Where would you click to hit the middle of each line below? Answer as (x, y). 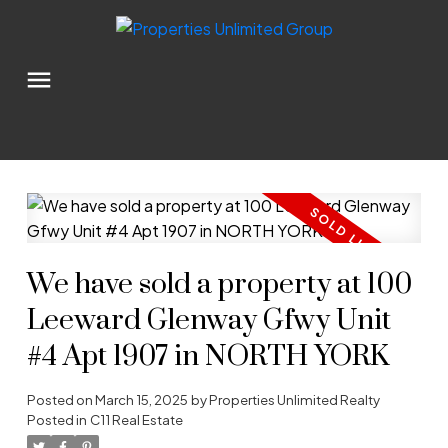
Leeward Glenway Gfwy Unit (208, 321)
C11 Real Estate (136, 420)
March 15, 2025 (141, 400)
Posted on (60, 400)
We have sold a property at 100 (219, 285)
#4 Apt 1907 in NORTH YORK (207, 357)
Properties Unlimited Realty (294, 400)
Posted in (56, 420)
